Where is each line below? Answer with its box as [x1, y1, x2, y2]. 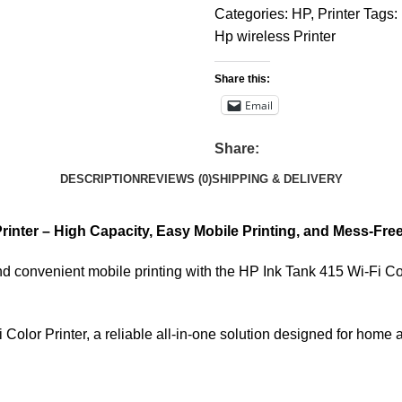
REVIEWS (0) [139, 171, 212, 186]
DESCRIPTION [59, 171, 140, 186]
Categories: [214, 6, 288, 22]
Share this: [214, 73, 270, 85]
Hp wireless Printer [214, 29, 336, 44]
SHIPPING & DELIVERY [211, 171, 343, 186]
